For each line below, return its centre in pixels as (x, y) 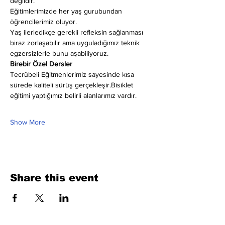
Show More (28, 122)
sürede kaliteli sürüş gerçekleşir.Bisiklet (73, 85)
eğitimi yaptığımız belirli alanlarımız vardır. (73, 95)
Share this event (54, 178)
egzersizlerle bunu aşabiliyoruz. (59, 53)
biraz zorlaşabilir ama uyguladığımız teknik (76, 43)
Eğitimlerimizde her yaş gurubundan (67, 11)
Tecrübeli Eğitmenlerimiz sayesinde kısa (73, 74)
